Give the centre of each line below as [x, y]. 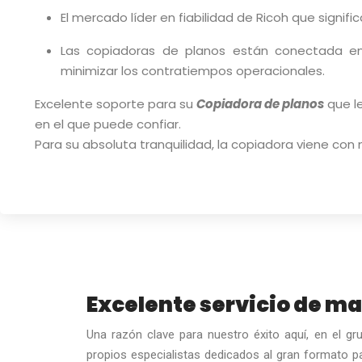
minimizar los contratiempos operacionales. [193, 71]
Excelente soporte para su [116, 104]
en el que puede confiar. [108, 124]
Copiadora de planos [260, 104]
